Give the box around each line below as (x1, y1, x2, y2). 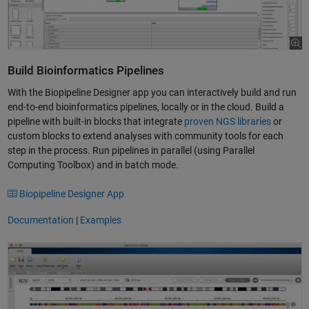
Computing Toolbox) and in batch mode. (7, 159, 179, 170)
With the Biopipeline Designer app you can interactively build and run (7, 86, 297, 98)
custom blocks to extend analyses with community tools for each (7, 130, 283, 141)
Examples (79, 215, 121, 226)
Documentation (7, 215, 76, 226)
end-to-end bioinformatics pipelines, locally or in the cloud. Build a (7, 101, 284, 112)
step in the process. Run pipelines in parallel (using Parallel (7, 144, 255, 156)
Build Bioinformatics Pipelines (7, 64, 164, 78)
